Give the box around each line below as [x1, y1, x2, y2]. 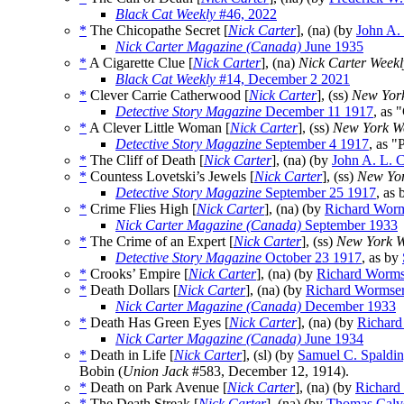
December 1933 [301, 298, 396, 315]
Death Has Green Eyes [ [87, 315, 229, 331]
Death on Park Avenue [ [87, 380, 227, 396]
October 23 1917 [262, 250, 362, 266]
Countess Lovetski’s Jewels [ [87, 169, 254, 185]
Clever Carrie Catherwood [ [87, 87, 249, 104]
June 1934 [301, 331, 363, 347]
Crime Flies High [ [87, 201, 197, 217]
